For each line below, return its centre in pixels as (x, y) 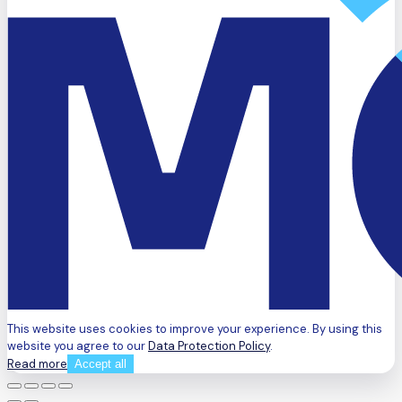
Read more (37, 364)
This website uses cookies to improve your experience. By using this (195, 329)
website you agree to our (78, 346)
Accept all (100, 364)
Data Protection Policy (209, 346)
